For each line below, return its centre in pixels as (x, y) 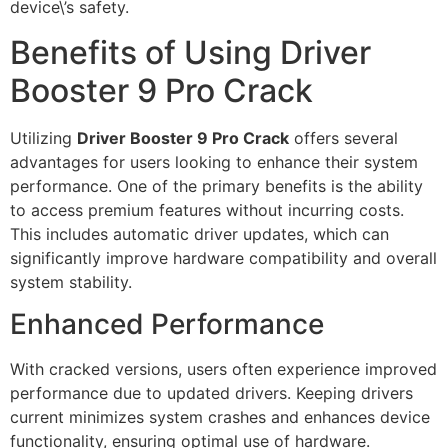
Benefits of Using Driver (190, 52)
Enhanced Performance (167, 324)
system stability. (71, 281)
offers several (343, 137)
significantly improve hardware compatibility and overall (223, 257)
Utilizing (43, 137)
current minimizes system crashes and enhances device (220, 417)
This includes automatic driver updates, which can (199, 233)
